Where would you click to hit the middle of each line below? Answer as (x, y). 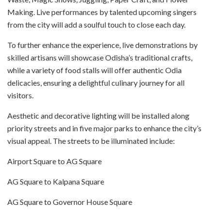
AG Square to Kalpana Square (56, 181)
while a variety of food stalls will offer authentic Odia (94, 70)
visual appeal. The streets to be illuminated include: (91, 140)
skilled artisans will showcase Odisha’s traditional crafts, (100, 57)
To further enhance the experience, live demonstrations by (102, 45)
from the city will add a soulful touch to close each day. (96, 24)
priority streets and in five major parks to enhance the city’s (104, 128)
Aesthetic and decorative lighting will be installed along (98, 115)
